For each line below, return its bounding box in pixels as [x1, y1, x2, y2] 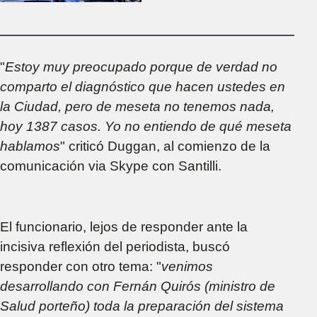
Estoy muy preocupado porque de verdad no [5, 59, 277, 74]
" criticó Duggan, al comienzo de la [60, 138, 270, 154]
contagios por [153, 18, 243, 33]
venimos [161, 258, 213, 274]
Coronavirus [153, 38, 234, 53]
